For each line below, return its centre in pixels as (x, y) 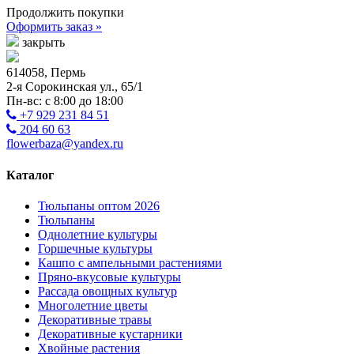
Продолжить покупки (65, 13)
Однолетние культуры (98, 234)
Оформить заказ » (54, 27)
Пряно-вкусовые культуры (109, 277)
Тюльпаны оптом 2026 (99, 205)
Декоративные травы (95, 319)
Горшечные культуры (95, 248)
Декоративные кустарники (110, 333)
